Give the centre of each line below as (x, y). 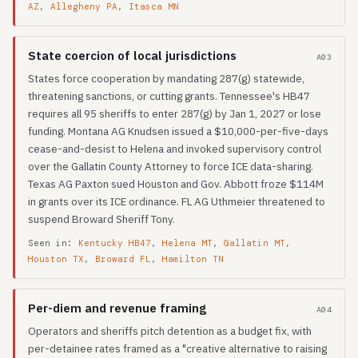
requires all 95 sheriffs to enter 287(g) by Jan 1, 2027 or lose (175, 113)
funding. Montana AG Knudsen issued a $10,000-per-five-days (178, 131)
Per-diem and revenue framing (117, 308)
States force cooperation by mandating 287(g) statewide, (166, 78)
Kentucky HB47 (115, 243)
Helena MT (187, 243)
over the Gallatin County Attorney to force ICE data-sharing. (171, 166)
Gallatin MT (255, 243)
